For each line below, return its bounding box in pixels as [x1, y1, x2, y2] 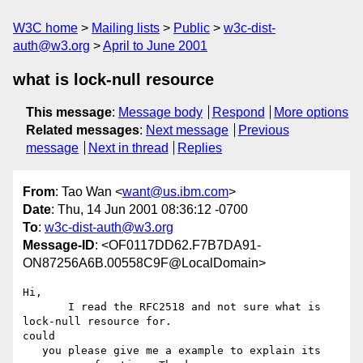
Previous [237, 123, 289, 137]
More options [274, 105, 349, 119]
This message [26, 105, 112, 119]
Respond [211, 105, 265, 119]
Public [173, 21, 210, 35]
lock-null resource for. [23, 315, 172, 328]
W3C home [13, 21, 78, 35]
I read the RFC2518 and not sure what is [23, 301, 68, 314]
